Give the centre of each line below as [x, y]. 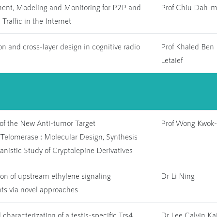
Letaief [172, 60]
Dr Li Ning [178, 176]
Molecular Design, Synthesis [90, 136]
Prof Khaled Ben [187, 46]
